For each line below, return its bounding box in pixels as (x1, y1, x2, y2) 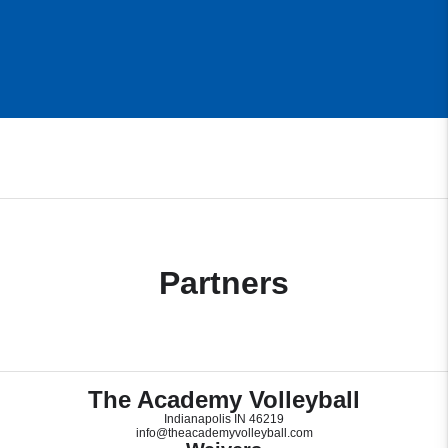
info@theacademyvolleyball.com (135, 426, 313, 441)
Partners (159, 265, 289, 302)
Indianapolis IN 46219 (164, 412, 284, 427)
